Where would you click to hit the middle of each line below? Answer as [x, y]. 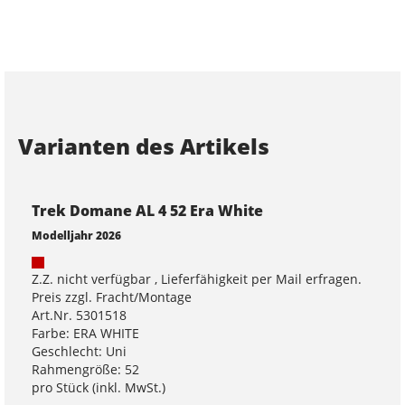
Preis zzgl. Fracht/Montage [112, 297]
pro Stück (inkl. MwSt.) [99, 387]
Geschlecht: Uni [79, 351]
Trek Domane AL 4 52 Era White [147, 211]
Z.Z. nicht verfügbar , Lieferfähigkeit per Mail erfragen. [197, 279]
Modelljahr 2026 [76, 235]
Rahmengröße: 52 [85, 369]
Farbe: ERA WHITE [85, 333]
